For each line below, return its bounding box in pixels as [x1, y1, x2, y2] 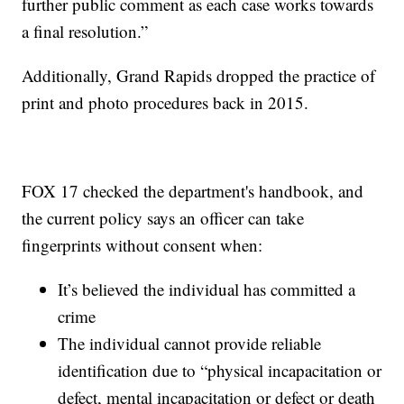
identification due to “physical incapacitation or [58, 358, 382, 381]
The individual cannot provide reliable [58, 331, 322, 354]
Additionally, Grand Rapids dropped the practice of [22, 63, 376, 87]
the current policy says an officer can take [22, 206, 305, 229]
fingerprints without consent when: [22, 233, 263, 256]
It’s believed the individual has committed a [58, 277, 356, 300]
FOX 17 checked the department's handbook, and [22, 179, 364, 202]
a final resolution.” [22, 19, 149, 42]
